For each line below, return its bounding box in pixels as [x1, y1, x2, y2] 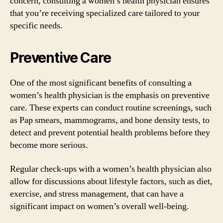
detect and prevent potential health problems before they [10, 127, 210, 138]
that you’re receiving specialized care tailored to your [10, 7, 200, 19]
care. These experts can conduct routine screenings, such [10, 102, 212, 113]
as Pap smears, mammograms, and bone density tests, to [10, 114, 210, 126]
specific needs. [10, 20, 63, 31]
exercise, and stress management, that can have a [10, 188, 184, 200]
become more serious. [10, 139, 88, 151]
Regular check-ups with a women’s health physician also [10, 163, 212, 175]
